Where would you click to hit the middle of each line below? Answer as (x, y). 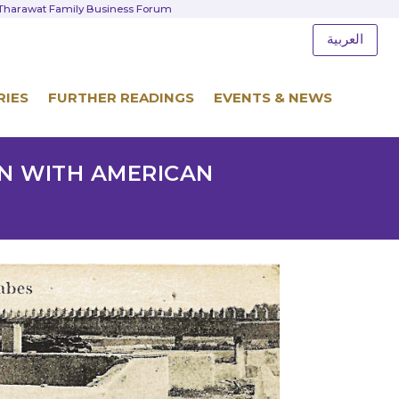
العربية (345, 40)
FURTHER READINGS (121, 98)
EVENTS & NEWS (273, 98)
